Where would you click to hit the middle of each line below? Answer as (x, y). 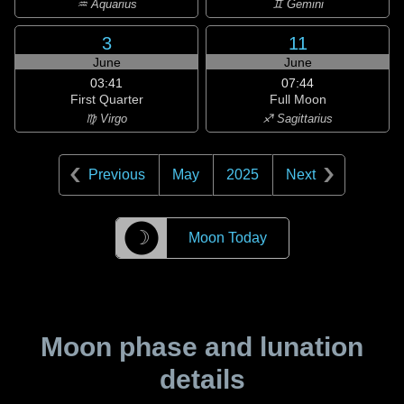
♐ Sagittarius (298, 119)
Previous (117, 174)
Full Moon (298, 99)
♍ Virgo (106, 119)
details (202, 379)
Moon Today (227, 238)
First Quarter (106, 99)
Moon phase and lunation (202, 347)
